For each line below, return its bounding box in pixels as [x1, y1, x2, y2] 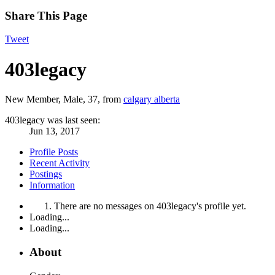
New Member [5, 94, 58, 105]
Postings [29, 169, 62, 180]
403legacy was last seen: [5, 115, 100, 126]
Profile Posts [29, 147, 78, 158]
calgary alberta [123, 94, 180, 105]
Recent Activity [29, 158, 90, 169]
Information [29, 180, 75, 191]
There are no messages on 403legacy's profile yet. [54, 201, 246, 212]
